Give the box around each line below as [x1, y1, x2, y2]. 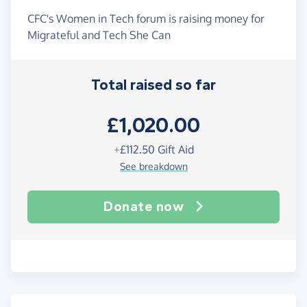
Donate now [103, 199, 184, 215]
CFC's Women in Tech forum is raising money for [27, 12, 265, 26]
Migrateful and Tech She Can [27, 28, 171, 42]
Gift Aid [154, 143, 194, 157]
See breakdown [119, 160, 188, 173]
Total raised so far [91, 76, 216, 95]
